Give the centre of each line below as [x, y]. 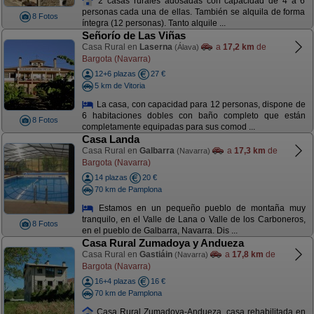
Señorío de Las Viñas [134, 35]
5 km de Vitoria [120, 85]
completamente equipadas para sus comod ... [168, 127]
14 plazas [111, 177]
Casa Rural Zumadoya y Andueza [163, 243]
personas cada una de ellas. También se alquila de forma [193, 12]
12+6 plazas [115, 74]
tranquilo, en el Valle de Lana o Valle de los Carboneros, [193, 220]
